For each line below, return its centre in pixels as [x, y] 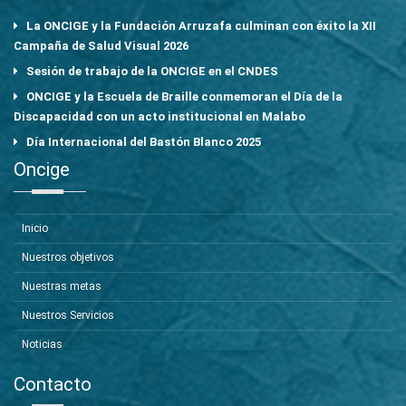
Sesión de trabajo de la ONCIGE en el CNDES [152, 71]
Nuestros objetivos [68, 257]
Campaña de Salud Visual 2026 [101, 45]
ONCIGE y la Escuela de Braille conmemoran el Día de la [184, 96]
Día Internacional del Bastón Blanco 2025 [144, 141]
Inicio [35, 228]
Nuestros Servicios [68, 315]
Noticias [42, 344]
